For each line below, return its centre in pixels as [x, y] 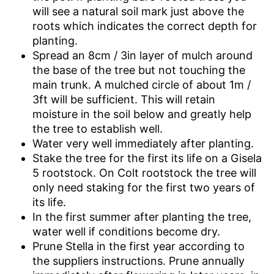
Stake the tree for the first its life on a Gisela [147, 158]
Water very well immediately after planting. [143, 144]
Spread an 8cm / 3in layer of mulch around [142, 56]
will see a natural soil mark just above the [138, 12]
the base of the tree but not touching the [139, 70]
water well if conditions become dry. [126, 232]
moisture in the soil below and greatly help [142, 114]
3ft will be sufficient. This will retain [124, 100]
